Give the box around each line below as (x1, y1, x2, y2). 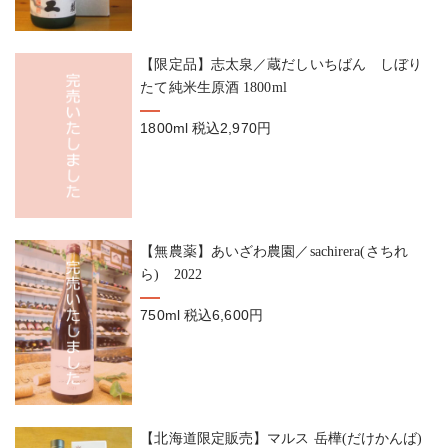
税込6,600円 (184, 306, 263, 323)
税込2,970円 (192, 120, 271, 137)
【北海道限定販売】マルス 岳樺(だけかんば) (140, 429, 423, 446)
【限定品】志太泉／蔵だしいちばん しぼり (140, 56, 423, 73)
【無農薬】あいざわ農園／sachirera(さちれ (140, 242, 408, 259)
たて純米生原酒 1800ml (140, 79, 287, 96)
